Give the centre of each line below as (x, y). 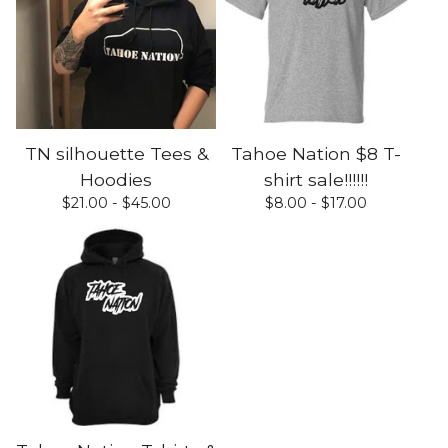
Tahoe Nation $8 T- (316, 153)
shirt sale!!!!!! (316, 179)
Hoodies (116, 179)
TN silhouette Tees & (116, 153)
